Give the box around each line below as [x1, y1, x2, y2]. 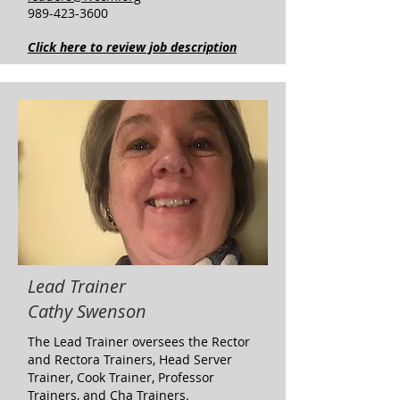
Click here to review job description [28, 38, 237, 55]
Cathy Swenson [28, 299, 146, 323]
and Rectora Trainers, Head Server [28, 351, 232, 368]
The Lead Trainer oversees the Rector [28, 333, 250, 350]
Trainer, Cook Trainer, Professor [28, 369, 214, 386]
